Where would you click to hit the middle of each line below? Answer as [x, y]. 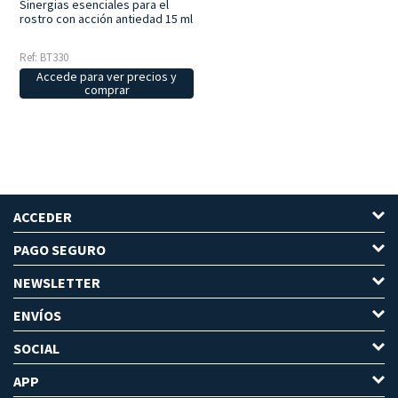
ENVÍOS [37, 316]
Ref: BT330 [44, 58]
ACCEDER [43, 217]
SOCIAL [36, 349]
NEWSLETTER [57, 283]
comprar [107, 90]
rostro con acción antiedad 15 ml [107, 19]
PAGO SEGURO [60, 250]
